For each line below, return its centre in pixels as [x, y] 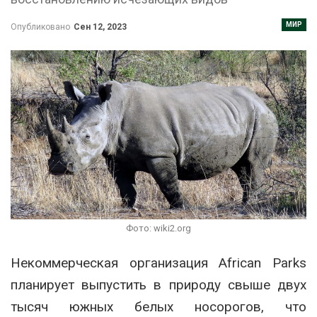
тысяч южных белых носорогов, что [158, 307]
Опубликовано [41, 27]
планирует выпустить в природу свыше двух [158, 285]
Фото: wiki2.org [158, 229]
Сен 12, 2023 [100, 27]
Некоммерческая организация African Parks [158, 263]
